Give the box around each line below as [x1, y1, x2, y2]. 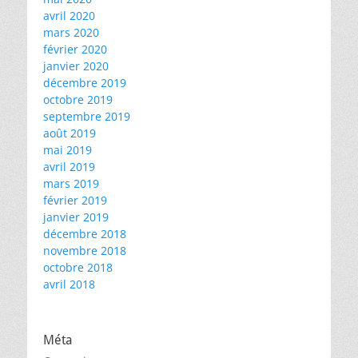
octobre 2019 [43, 92, 113, 107]
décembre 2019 [43, 75, 126, 90]
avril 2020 [43, 8, 95, 23]
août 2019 [43, 125, 96, 141]
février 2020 [43, 42, 107, 57]
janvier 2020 [43, 58, 109, 74]
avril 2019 [43, 159, 95, 174]
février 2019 [43, 193, 107, 208]
